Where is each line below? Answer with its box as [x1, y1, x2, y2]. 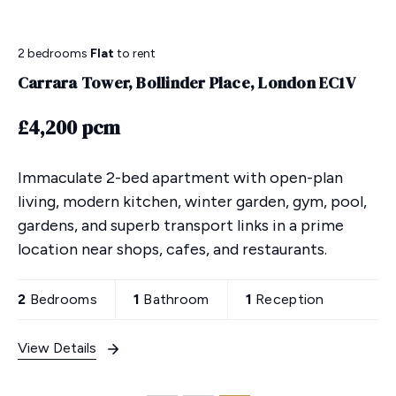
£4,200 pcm [18, 114, 120, 141]
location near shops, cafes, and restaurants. [18, 240, 327, 260]
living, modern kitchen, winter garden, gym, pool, [18, 192, 367, 212]
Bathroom [140, 291, 209, 308]
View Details [18, 339, 96, 357]
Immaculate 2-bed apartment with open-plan [18, 168, 343, 188]
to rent [114, 46, 156, 62]
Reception [251, 291, 324, 308]
